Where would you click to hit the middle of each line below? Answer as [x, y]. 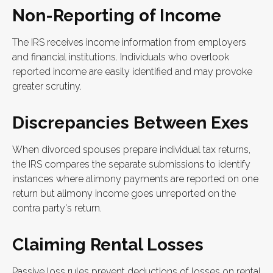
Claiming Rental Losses [108, 245]
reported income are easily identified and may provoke [132, 72]
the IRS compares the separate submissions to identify [131, 165]
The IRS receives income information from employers [129, 43]
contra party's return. [57, 208]
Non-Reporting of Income [117, 16]
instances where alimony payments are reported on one [135, 179]
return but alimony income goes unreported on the [124, 194]
